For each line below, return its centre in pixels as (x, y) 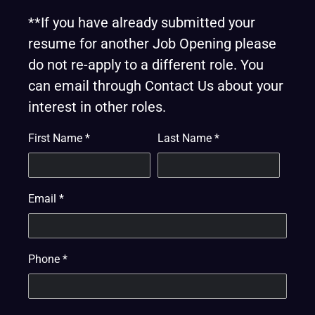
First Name (57, 138)
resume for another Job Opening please (152, 44)
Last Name (186, 138)
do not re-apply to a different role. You (146, 65)
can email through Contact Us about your (156, 86)
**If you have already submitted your (142, 22)
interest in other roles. (97, 107)
